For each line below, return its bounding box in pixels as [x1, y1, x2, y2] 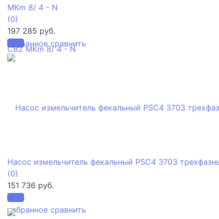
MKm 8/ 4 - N [7, 2, 58, 12]
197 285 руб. [7, 25, 55, 36]
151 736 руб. [7, 180, 54, 190]
